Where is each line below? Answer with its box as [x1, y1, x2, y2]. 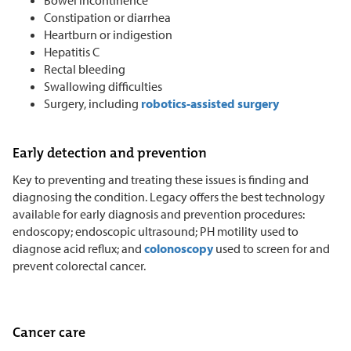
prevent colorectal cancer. [13, 257, 146, 273]
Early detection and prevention [13, 143, 207, 162]
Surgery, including [44, 95, 141, 111]
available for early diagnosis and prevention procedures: [13, 205, 305, 222]
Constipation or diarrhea [44, 9, 171, 25]
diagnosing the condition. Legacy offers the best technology [13, 188, 325, 204]
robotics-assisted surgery [141, 95, 279, 111]
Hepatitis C [44, 43, 100, 60]
